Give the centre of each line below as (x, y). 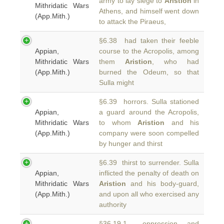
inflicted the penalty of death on (149, 173)
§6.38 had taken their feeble (149, 40)
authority (113, 204)
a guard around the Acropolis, (149, 112)
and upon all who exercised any (149, 194)
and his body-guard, (162, 183)
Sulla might (116, 82)
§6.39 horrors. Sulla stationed (149, 101)
